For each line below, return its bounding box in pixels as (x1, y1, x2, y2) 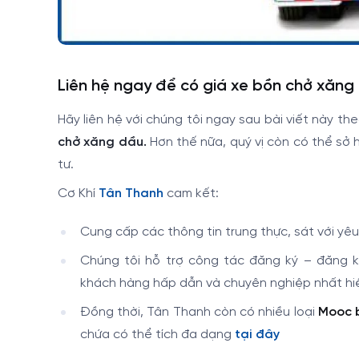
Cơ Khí (58, 187, 99, 201)
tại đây (235, 328, 280, 342)
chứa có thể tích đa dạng (80, 328, 235, 342)
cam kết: (163, 187, 219, 201)
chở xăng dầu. (58, 135, 147, 150)
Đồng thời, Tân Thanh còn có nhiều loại (80, 305, 318, 320)
